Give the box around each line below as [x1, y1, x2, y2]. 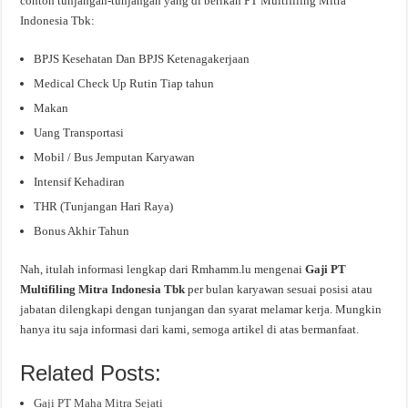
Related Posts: [20, 360, 162, 385]
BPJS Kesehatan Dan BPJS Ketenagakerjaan [34, 51, 250, 66]
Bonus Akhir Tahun [34, 223, 130, 238]
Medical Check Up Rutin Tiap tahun [34, 76, 215, 90]
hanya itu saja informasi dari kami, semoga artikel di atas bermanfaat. [20, 321, 360, 336]
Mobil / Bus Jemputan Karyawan [34, 149, 196, 164]
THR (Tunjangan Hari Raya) [34, 199, 174, 213]
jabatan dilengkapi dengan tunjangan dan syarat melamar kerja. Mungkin [20, 301, 382, 316]
